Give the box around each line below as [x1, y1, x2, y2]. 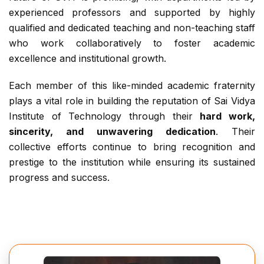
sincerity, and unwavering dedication [9, 125, 216, 137]
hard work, [200, 110, 256, 122]
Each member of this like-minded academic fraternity [9, 79, 255, 91]
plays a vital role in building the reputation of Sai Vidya [9, 94, 255, 107]
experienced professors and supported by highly [9, 6, 255, 18]
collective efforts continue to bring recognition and [9, 140, 255, 153]
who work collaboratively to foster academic [9, 37, 255, 49]
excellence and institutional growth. [9, 52, 166, 64]
